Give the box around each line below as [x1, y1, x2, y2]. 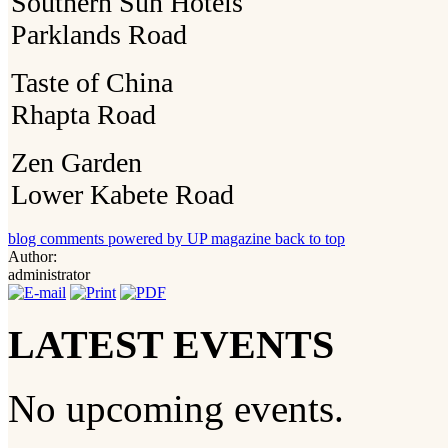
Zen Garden [11, 146, 142, 178]
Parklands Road [11, 18, 187, 50]
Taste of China [11, 66, 173, 98]
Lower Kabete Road [11, 178, 234, 210]
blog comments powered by [8, 229, 187, 247]
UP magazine [187, 229, 271, 247]
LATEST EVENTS [8, 321, 334, 367]
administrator [8, 265, 90, 283]
